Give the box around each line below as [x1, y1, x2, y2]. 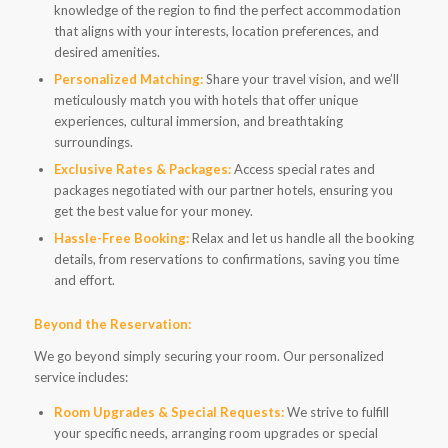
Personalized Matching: [53, 71, 203, 88]
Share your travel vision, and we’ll [202, 71, 399, 88]
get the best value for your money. [53, 203, 253, 220]
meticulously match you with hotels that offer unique [53, 92, 358, 109]
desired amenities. [53, 44, 160, 61]
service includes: [33, 369, 128, 386]
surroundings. [53, 134, 133, 151]
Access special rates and [230, 161, 375, 178]
